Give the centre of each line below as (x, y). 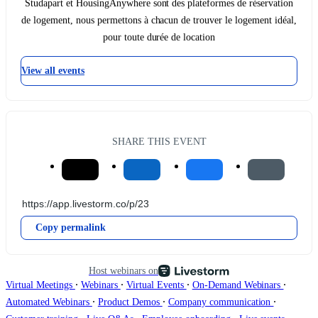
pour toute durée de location (159, 37)
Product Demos (130, 302)
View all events (53, 70)
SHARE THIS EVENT (159, 142)
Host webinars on (124, 271)
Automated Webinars (49, 302)
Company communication (221, 302)
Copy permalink (71, 228)
